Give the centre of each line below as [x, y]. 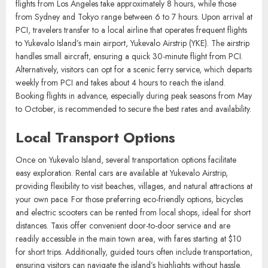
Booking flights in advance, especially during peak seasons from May [134, 141]
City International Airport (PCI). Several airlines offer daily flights [125, 23]
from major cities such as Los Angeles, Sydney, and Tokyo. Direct [128, 36]
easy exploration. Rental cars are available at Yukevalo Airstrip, [122, 219]
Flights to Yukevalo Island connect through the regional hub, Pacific [131, 10]
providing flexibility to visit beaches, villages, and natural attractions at [134, 232]
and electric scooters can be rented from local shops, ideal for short [133, 258]
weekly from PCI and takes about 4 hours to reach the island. [121, 128]
